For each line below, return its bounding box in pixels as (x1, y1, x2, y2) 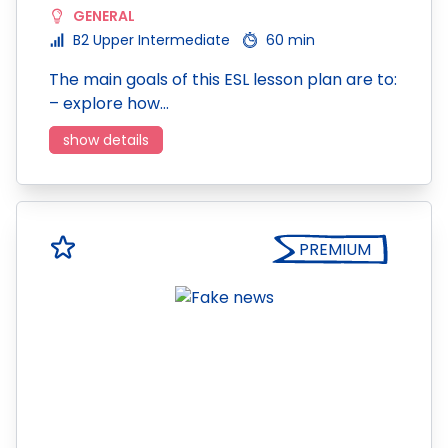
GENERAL (73, 6, 135, 26)
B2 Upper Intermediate (73, 30, 230, 50)
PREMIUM (299, 238, 371, 261)
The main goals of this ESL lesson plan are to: (49, 68, 397, 91)
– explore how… (49, 92, 169, 115)
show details (63, 130, 149, 150)
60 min (266, 30, 315, 50)
